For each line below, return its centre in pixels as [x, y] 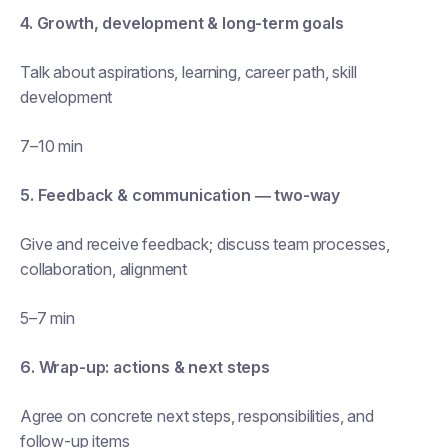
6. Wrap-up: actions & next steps [145, 367]
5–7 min [47, 318]
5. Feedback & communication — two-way [180, 195]
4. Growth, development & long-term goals [182, 23]
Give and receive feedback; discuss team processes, [205, 244]
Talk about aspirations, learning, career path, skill [188, 72]
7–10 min [51, 146]
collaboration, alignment [104, 269]
